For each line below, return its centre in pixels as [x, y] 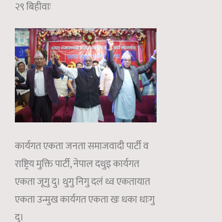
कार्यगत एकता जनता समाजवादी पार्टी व [82, 146]
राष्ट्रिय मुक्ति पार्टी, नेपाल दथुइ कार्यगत [77, 164]
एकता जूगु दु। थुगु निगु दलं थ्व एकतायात [83, 182]
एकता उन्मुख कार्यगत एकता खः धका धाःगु [85, 200]
